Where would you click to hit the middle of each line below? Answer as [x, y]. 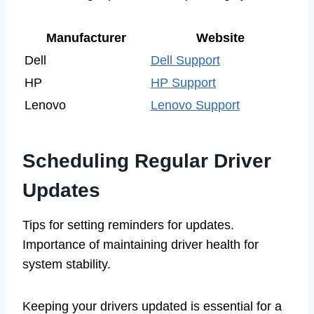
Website [220, 37]
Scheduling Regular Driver [147, 161]
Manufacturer [86, 37]
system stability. [67, 264]
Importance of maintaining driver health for [141, 244]
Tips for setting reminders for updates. [128, 225]
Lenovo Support [195, 105]
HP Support [183, 82]
